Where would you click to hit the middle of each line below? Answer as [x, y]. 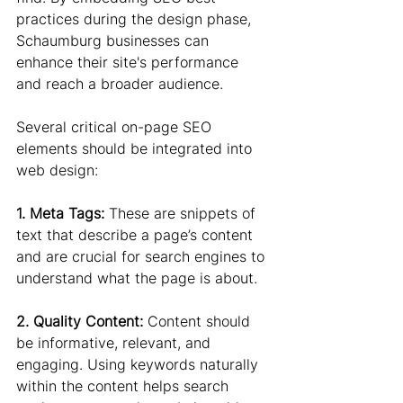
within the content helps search [125, 386]
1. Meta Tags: [63, 213]
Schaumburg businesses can [115, 40]
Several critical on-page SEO [116, 127]
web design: [57, 170]
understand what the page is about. [137, 278]
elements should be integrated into [136, 148]
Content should [201, 321]
